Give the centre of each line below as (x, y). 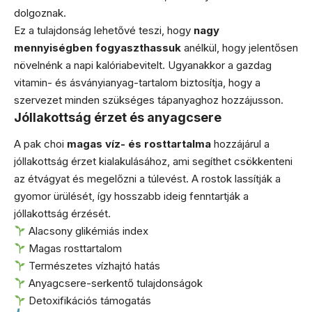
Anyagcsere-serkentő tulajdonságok (115, 283)
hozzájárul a (240, 144)
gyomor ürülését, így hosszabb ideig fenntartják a (131, 196)
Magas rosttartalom (74, 248)
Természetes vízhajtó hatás (93, 266)
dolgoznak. (40, 13)
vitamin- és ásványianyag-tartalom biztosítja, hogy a (137, 82)
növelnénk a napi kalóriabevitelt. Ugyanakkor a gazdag (143, 65)
